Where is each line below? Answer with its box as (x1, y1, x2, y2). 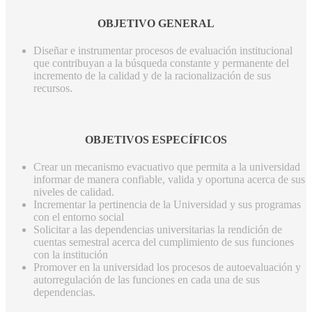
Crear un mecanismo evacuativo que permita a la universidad (33, 160, 300, 173)
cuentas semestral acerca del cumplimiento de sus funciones (33, 235, 294, 248)
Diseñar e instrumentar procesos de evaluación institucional (33, 45, 292, 57)
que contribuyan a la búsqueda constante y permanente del (33, 57, 289, 70)
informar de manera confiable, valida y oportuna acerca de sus (33, 173, 305, 185)
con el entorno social (33, 210, 124, 223)
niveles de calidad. (33, 185, 114, 198)
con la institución (33, 248, 108, 260)
